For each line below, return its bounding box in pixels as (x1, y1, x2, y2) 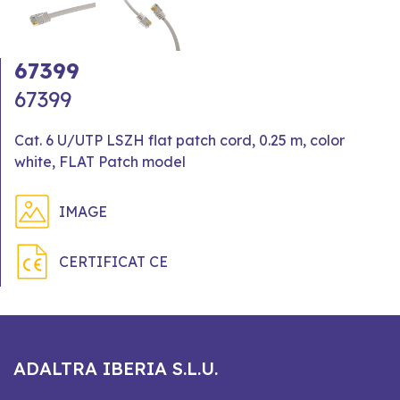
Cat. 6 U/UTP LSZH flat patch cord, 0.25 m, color (14, 130, 345, 149)
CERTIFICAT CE (59, 252, 168, 271)
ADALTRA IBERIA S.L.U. (13, 356, 218, 379)
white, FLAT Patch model (14, 152, 186, 171)
